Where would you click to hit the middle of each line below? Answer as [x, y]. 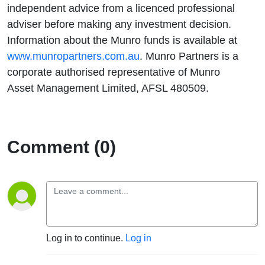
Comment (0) [62, 147]
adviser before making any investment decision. [119, 24]
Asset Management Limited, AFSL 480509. [108, 88]
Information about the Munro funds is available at [122, 40]
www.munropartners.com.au [73, 56]
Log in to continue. [86, 238]
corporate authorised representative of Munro [114, 72]
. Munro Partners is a [189, 56]
